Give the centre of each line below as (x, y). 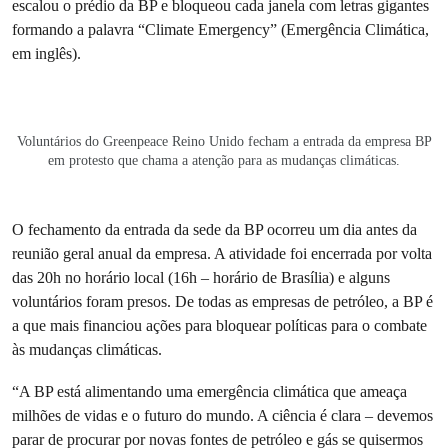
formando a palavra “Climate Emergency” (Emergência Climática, (220, 29)
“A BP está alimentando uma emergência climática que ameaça (209, 391)
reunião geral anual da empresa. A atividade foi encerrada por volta (222, 253)
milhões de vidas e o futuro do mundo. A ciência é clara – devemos (222, 415)
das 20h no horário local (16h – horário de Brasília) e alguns (201, 277)
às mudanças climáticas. (87, 349)
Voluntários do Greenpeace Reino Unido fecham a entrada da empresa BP (224, 141)
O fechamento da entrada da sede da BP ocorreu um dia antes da (214, 229)
